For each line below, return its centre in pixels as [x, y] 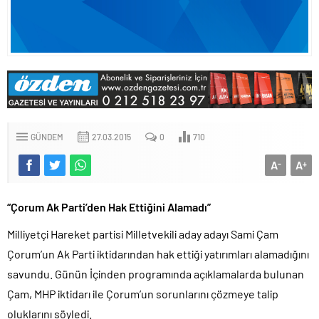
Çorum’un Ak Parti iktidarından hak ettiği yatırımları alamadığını [158, 253]
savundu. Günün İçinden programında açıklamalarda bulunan [156, 273]
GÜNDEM [47, 136]
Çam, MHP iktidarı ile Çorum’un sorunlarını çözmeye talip [143, 293]
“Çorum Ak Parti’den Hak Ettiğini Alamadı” [109, 206]
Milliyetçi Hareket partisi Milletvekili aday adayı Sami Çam [143, 234]
